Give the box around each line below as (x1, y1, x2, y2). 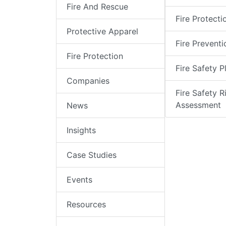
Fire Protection (67, 51, 123, 62)
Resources (67, 199, 106, 210)
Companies (67, 76, 109, 86)
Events (67, 175, 92, 185)
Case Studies (67, 150, 117, 160)
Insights (67, 125, 96, 136)
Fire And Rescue (67, 2, 128, 12)
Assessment (175, 100, 221, 110)
